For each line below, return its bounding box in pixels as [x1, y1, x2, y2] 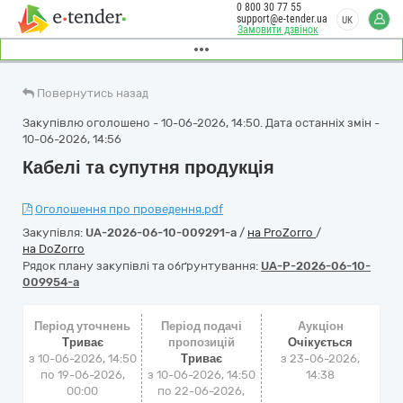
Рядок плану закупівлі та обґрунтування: [22, 259, 261, 273]
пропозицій [167, 336, 235, 349]
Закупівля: [22, 226, 85, 239]
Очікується [288, 336, 354, 349]
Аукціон [297, 319, 344, 333]
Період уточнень [34, 319, 131, 333]
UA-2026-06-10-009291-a [85, 226, 237, 239]
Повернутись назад [37, 86, 148, 100]
